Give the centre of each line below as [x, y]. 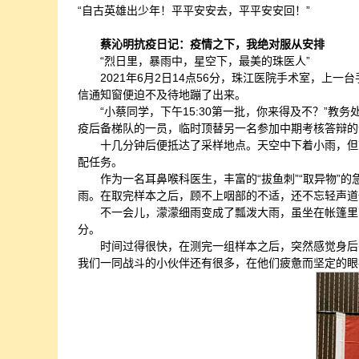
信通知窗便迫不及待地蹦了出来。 [162, 95]
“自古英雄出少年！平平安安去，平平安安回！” [194, 10]
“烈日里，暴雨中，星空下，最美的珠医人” [205, 61]
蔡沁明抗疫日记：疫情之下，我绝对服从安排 [212, 44]
